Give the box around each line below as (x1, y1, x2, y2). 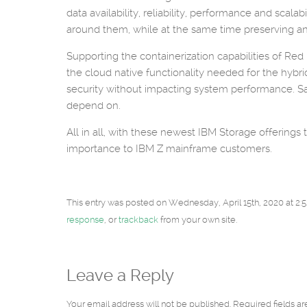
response (66, 214, 104, 225)
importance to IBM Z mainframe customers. (66, 143, 272, 155)
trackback (119, 214, 158, 225)
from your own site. (158, 214, 237, 225)
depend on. (66, 99, 121, 112)
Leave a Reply (66, 266, 174, 285)
